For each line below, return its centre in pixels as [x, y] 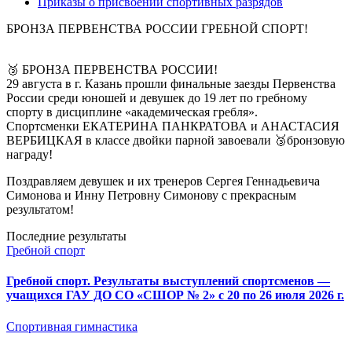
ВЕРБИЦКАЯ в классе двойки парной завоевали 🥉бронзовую [176, 140]
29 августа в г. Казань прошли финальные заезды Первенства [171, 84]
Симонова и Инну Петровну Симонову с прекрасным [151, 195]
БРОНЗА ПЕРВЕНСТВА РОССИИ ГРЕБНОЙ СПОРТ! [157, 29]
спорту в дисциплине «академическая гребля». [132, 112]
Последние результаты [66, 236]
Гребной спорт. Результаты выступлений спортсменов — [168, 281]
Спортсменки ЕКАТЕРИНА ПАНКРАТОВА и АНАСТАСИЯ [173, 126]
